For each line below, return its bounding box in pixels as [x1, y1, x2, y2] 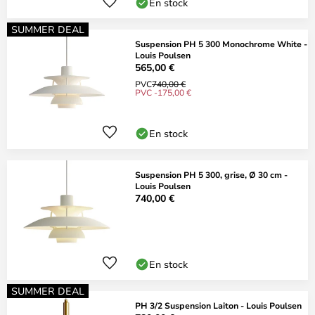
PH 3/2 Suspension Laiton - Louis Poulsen [135, 300, 302, 311]
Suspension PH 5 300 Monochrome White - [135, 38, 307, 49]
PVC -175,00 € [135, 86, 191, 98]
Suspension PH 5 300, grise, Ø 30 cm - [135, 169, 288, 180]
